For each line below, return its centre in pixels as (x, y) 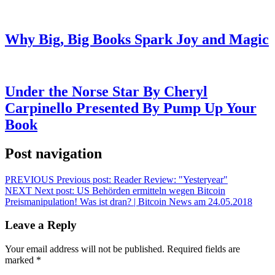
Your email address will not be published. (85, 249)
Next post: (54, 190)
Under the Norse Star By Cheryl (106, 91)
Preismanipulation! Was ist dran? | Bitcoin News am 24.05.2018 (129, 201)
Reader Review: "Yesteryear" (171, 179)
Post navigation (53, 153)
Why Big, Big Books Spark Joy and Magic (137, 39)
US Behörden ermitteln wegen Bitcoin (151, 190)
